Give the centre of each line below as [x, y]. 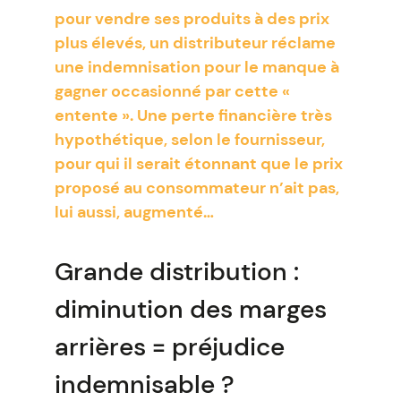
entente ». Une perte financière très [193, 115]
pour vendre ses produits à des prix [192, 19]
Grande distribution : [176, 272]
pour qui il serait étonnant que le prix [198, 164]
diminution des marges [190, 309]
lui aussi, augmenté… [134, 212]
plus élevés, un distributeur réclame [195, 43]
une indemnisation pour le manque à [196, 67]
